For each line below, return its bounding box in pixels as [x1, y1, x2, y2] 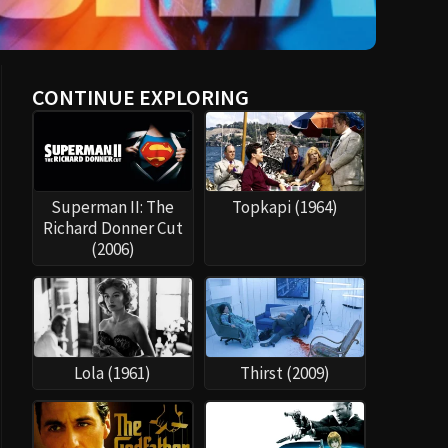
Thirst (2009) [239, 362, 330, 385]
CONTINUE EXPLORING [31, 83, 249, 111]
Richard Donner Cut [42, 217, 183, 240]
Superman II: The [51, 196, 175, 219]
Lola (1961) [74, 362, 152, 385]
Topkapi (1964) [231, 196, 338, 219]
